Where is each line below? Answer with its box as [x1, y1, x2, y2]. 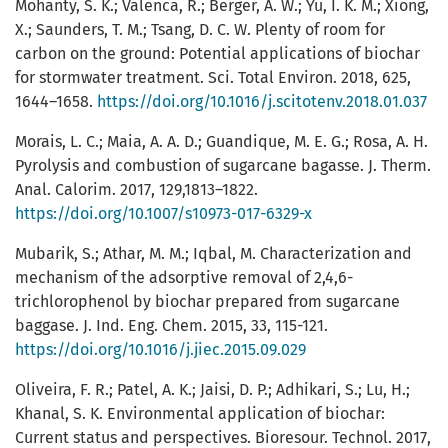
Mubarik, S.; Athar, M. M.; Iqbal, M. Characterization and [15, 244, 412, 264]
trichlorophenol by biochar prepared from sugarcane [15, 292, 400, 312]
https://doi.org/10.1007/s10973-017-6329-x [15, 204, 312, 224]
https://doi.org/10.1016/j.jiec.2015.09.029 [15, 340, 306, 360]
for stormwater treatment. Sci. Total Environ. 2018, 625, [15, 68, 411, 88]
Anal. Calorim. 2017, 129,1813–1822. [15, 180, 258, 200]
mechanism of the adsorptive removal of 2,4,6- [15, 268, 353, 288]
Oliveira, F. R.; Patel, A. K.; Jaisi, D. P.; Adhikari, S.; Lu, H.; [15, 380, 410, 400]
